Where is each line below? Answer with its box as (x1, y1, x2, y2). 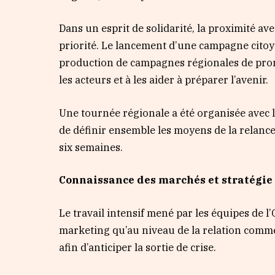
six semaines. (59, 140, 123, 154)
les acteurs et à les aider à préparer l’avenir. (59, 73, 269, 87)
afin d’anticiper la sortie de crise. (59, 240, 217, 254)
